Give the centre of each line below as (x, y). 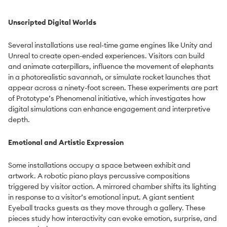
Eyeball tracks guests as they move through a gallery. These (107, 208)
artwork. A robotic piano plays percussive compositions (99, 176)
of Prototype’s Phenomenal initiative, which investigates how (107, 99)
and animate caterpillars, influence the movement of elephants (111, 67)
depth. (19, 120)
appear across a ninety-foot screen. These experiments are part (113, 88)
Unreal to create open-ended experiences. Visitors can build (106, 56)
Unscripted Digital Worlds (52, 23)
